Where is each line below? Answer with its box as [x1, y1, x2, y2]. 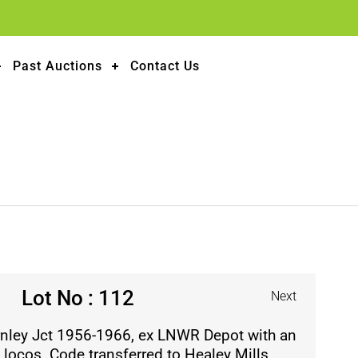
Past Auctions [13, 58, 103, 74]
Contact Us [130, 58, 201, 74]
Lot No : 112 [22, 286, 135, 310]
